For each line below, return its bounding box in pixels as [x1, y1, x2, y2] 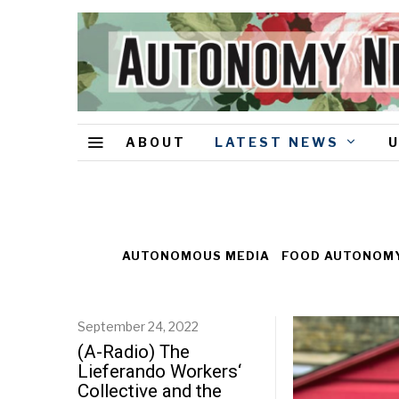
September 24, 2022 [77, 319, 199, 335]
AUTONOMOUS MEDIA [121, 249, 270, 264]
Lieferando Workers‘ [77, 361, 241, 383]
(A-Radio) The [77, 341, 190, 363]
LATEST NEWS [215, 134, 339, 150]
